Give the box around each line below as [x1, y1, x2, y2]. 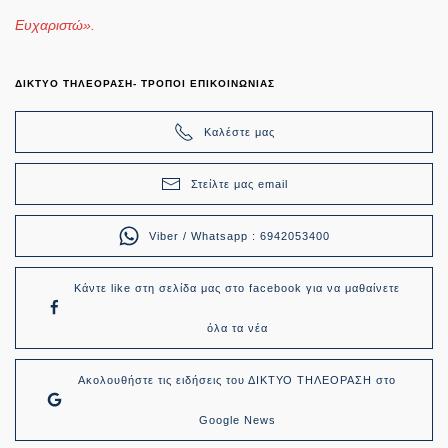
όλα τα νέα [206, 321, 268, 334]
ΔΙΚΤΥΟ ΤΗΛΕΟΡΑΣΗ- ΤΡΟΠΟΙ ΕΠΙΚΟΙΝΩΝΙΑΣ [15, 77, 275, 89]
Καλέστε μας [203, 125, 275, 138]
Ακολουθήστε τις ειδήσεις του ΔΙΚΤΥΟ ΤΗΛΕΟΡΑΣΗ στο [78, 373, 397, 386]
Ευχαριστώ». [15, 16, 95, 33]
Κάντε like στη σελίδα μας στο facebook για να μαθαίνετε [74, 281, 401, 294]
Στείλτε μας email [190, 177, 288, 190]
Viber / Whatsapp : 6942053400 [148, 229, 330, 242]
